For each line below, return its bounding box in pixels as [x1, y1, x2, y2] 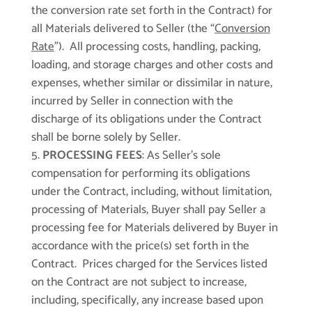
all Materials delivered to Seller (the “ [31, 19, 214, 39]
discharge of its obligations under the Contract [31, 109, 262, 130]
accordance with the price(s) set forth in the [31, 236, 249, 256]
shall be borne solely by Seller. [31, 127, 180, 148]
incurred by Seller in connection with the [31, 91, 233, 111]
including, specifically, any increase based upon [31, 290, 263, 311]
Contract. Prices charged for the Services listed [31, 254, 267, 274]
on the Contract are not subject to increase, [31, 272, 247, 292]
